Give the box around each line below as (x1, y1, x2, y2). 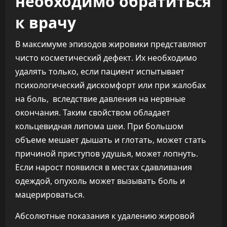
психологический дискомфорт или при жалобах (15, 80, 206, 91)
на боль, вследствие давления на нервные (15, 93, 185, 104)
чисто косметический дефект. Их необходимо (15, 52, 197, 63)
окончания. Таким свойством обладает (15, 107, 170, 118)
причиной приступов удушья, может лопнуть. (15, 148, 198, 159)
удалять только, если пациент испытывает (15, 66, 184, 77)
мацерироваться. (15, 189, 85, 200)
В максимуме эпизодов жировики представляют (15, 39, 207, 50)
